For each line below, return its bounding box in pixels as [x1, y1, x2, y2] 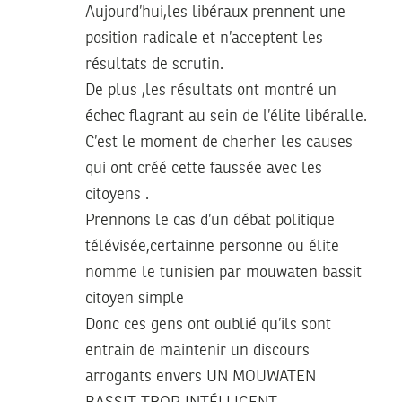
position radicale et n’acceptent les [85, 30, 323, 47]
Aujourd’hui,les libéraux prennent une [85, 4, 345, 21]
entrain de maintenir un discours [85, 342, 310, 359]
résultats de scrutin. [85, 56, 223, 73]
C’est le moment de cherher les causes [85, 134, 353, 151]
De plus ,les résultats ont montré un [85, 82, 336, 99]
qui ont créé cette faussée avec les [85, 160, 322, 177]
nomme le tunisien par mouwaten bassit [85, 264, 362, 281]
